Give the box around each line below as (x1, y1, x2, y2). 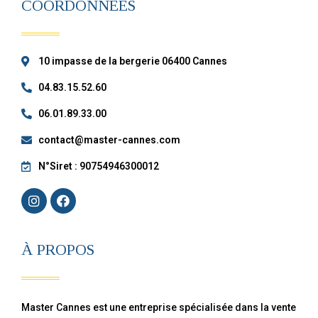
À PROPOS (21, 241, 94, 259)
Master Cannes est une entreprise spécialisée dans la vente (21, 302, 296, 314)
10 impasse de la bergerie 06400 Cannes (38, 55, 227, 67)
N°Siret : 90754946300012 (38, 160, 159, 172)
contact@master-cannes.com (38, 134, 180, 146)
